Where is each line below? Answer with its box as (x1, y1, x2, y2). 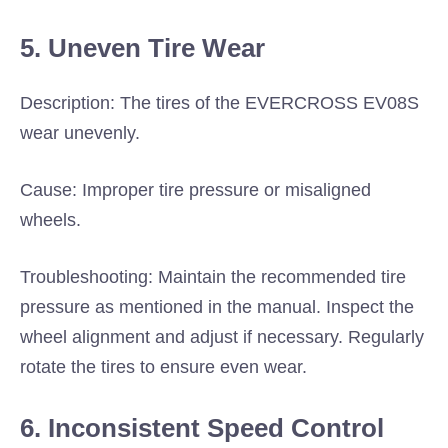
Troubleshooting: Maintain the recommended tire (20, 267, 406, 287)
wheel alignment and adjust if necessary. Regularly (20, 327, 424, 347)
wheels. (20, 210, 81, 230)
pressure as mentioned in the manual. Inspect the (20, 297, 414, 317)
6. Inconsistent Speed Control (20, 413, 384, 443)
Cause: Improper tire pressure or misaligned (20, 180, 371, 200)
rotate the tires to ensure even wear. (20, 357, 307, 377)
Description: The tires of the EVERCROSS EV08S (20, 93, 419, 113)
